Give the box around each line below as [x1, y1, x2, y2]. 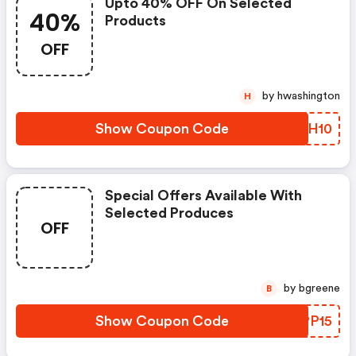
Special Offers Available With [105, 188, 302, 203]
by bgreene [299, 283, 340, 294]
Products [105, 14, 166, 28]
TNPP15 [279, 314, 332, 328]
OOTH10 [274, 122, 332, 136]
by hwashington [277, 91, 340, 102]
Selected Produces [105, 206, 234, 220]
